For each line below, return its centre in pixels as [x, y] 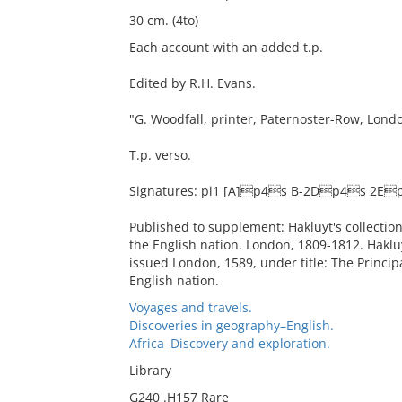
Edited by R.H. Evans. [192, 83]
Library [150, 370]
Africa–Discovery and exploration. [229, 343]
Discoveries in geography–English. [231, 325]
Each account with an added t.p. [226, 47]
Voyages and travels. [190, 307]
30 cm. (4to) [163, 20]
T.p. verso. [160, 155]
